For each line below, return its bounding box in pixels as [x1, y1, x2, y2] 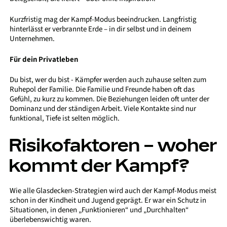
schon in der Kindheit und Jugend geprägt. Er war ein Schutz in [10, 195, 207, 206]
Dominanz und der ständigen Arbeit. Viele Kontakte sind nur [10, 103, 197, 115]
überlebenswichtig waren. [10, 214, 92, 225]
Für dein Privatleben [10, 54, 79, 65]
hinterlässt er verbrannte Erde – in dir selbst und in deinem [10, 24, 192, 35]
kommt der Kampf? [9, 153, 190, 176]
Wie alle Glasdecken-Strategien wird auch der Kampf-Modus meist [10, 185, 217, 196]
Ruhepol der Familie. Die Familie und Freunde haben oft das [10, 84, 195, 95]
